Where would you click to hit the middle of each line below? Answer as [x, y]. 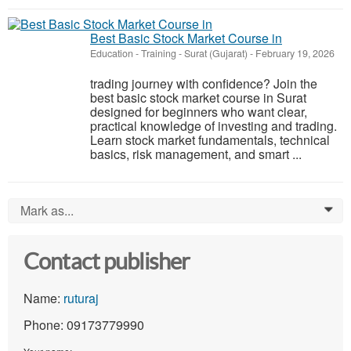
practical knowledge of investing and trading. [213, 126]
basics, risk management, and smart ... [196, 154]
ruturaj [81, 299]
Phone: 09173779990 [84, 325]
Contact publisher [107, 262]
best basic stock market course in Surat [198, 98]
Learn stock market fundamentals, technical [210, 140]
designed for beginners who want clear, [199, 112]
